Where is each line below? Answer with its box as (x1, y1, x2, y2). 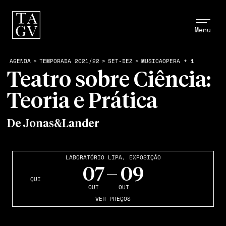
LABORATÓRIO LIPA (65, 153, 122, 161)
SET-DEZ (107, 57, 133, 65)
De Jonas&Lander (7, 119, 99, 130)
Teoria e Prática (7, 91, 157, 112)
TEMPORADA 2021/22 (39, 57, 99, 65)
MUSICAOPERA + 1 (141, 57, 194, 65)
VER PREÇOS (95, 195, 131, 203)
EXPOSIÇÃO (129, 153, 161, 161)
